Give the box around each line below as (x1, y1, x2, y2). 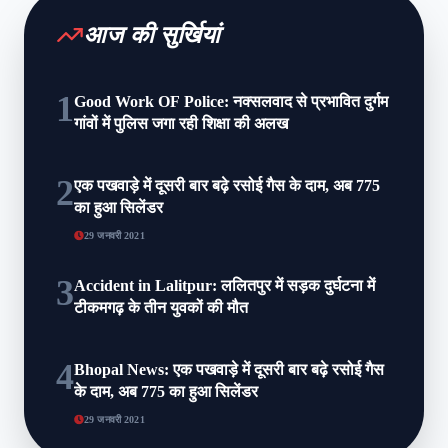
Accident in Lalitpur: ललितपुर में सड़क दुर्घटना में (74, 276, 375, 294)
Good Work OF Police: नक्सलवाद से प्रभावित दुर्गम (74, 92, 388, 110)
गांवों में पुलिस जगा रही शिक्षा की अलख (74, 114, 288, 132)
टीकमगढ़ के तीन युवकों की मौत (74, 298, 248, 316)
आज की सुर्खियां (84, 21, 220, 48)
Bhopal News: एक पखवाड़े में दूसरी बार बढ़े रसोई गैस (74, 360, 384, 378)
